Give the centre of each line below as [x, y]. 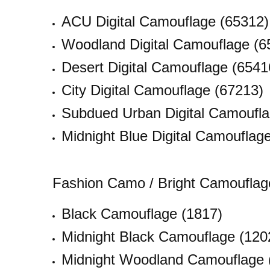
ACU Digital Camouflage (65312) [165, 21]
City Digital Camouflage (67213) [162, 90]
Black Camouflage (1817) [142, 214]
